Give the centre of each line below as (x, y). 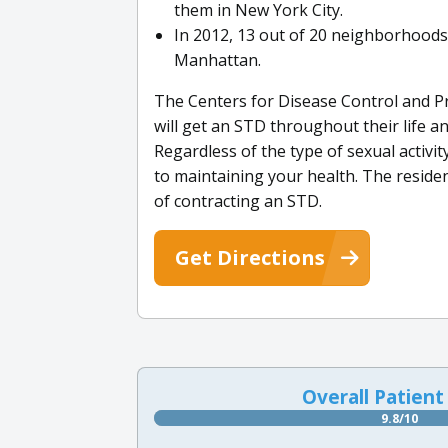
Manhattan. (217, 59)
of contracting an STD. (238, 200)
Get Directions (250, 257)
